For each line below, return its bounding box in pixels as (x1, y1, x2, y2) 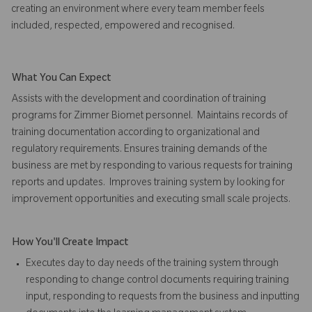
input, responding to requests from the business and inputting (26, 292, 299, 304)
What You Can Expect (12, 73, 111, 85)
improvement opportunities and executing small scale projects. (12, 194, 290, 206)
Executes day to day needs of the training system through (26, 258, 279, 270)
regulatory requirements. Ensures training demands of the (12, 144, 267, 156)
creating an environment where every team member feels (11, 4, 265, 16)
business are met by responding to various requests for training (12, 161, 292, 173)
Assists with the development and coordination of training (12, 94, 266, 106)
